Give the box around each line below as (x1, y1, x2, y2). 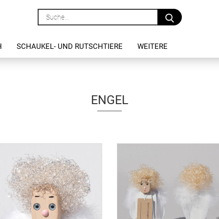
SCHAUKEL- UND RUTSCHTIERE (17, 42, 123, 51)
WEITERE (137, 42, 168, 51)
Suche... (180, 9, 205, 17)
